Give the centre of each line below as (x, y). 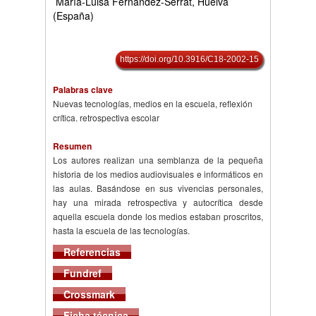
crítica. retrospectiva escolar (106, 118)
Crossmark (89, 294)
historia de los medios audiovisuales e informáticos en (158, 174)
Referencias (92, 252)
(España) (73, 16)
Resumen (72, 146)
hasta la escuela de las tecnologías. (121, 231)
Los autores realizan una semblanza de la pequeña (158, 160)
